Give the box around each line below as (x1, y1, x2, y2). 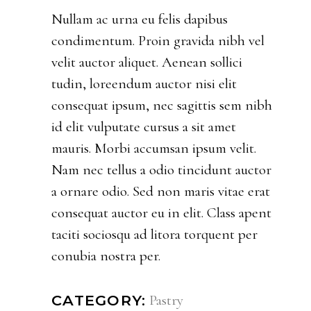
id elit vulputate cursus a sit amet (51, 117, 236, 135)
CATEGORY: (51, 292, 146, 310)
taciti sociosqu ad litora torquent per (51, 225, 258, 243)
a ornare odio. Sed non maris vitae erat (51, 182, 270, 200)
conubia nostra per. (51, 246, 160, 264)
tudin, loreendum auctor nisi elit (51, 74, 237, 92)
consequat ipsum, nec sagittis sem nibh (51, 96, 272, 114)
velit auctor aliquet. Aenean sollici (51, 53, 242, 71)
